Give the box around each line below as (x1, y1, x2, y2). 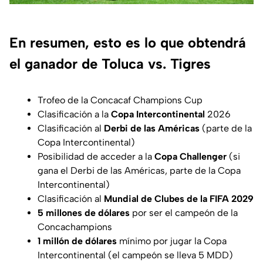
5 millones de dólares (38, 207, 130, 218)
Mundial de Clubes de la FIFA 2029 (104, 193, 254, 204)
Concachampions (38, 221, 112, 232)
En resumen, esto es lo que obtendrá (9, 33, 246, 51)
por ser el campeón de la (130, 207, 238, 218)
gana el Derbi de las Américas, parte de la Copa (38, 164, 241, 176)
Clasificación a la (38, 108, 111, 120)
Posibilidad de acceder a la (38, 150, 154, 162)
